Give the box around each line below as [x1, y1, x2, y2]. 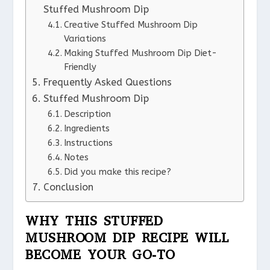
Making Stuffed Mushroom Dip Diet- [63, 48, 217, 58]
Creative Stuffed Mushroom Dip [63, 19, 198, 30]
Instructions [63, 137, 113, 148]
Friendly [63, 61, 96, 72]
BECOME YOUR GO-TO [25, 245, 175, 263]
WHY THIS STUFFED [25, 212, 163, 230]
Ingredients [63, 123, 110, 134]
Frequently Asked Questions [43, 76, 172, 88]
